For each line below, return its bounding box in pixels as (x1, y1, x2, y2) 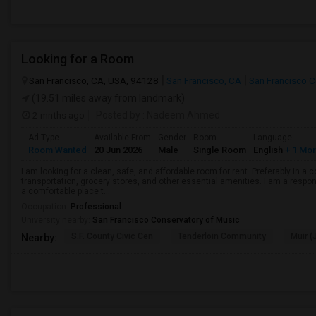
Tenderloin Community (178, 231, 266, 241)
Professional (71, 202, 121, 212)
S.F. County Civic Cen (71, 231, 153, 241)
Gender (158, 133, 186, 142)
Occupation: (21, 202, 71, 212)
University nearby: (21, 215, 92, 225)
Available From (94, 133, 151, 142)
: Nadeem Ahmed (140, 109, 220, 121)
